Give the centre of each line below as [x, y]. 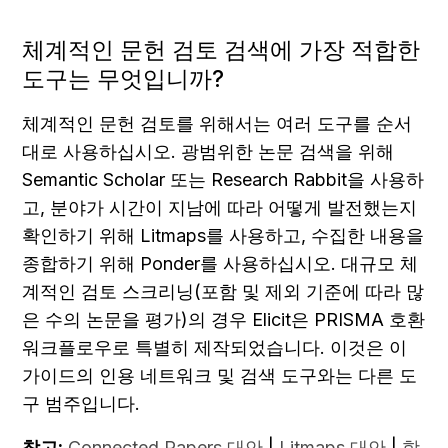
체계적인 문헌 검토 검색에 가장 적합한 [221, 49]
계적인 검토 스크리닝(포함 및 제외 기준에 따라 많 [223, 291]
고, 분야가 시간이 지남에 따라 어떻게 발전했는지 [219, 207]
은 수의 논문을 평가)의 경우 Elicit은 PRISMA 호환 [223, 319]
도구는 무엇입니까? [123, 78]
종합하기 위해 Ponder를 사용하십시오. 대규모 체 [220, 263]
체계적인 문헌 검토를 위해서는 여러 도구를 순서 [217, 123]
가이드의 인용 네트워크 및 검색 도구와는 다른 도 [219, 375]
